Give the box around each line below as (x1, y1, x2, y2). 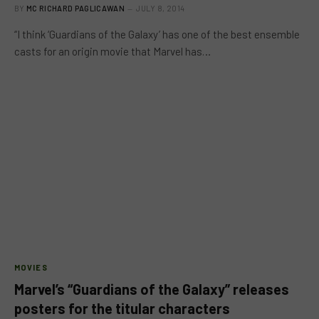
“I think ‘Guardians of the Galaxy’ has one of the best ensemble (14, 28, 300, 41)
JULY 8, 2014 (136, 4, 185, 13)
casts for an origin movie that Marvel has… (14, 45, 211, 58)
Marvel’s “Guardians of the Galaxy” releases (14, 280, 289, 298)
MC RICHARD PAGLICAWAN (26, 4, 125, 13)
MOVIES (14, 262, 48, 272)
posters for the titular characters (14, 299, 230, 317)
